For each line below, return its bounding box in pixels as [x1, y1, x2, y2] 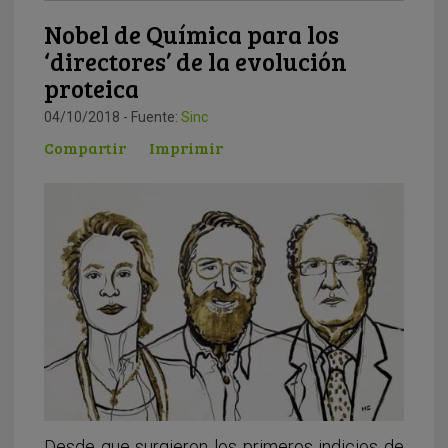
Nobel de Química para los [44, 16, 339, 51]
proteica [44, 70, 139, 105]
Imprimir [149, 136, 223, 158]
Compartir [44, 136, 126, 158]
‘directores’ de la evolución [44, 43, 347, 78]
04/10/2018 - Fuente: [44, 108, 181, 125]
